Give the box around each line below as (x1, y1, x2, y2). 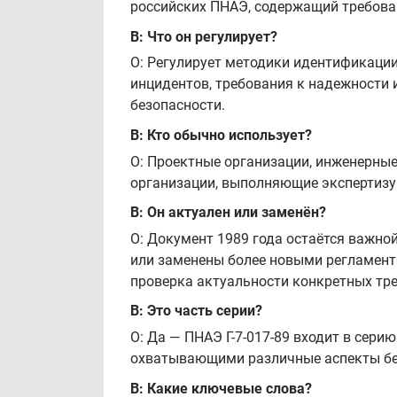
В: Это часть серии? (130, 302, 262, 320)
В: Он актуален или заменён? (130, 204, 326, 222)
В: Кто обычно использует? (130, 126, 312, 144)
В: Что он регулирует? (130, 27, 277, 45)
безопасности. (130, 97, 225, 114)
